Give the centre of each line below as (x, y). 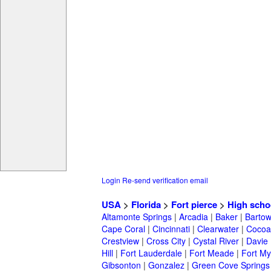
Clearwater (218, 229)
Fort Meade (212, 253)
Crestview (120, 241)
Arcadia (194, 217)
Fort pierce (194, 205)
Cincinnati (171, 229)
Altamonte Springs (137, 217)
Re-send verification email (165, 180)
